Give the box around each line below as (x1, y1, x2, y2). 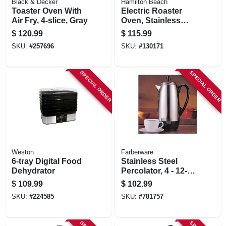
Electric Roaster (121, 6, 182, 15)
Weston (11, 148, 34, 156)
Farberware (121, 148, 153, 156)
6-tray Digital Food (11, 156, 82, 165)
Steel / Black (121, 25, 168, 34)
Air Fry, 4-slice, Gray (11, 16, 88, 25)
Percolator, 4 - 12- (121, 166, 187, 175)
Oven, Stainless (121, 16, 181, 25)
